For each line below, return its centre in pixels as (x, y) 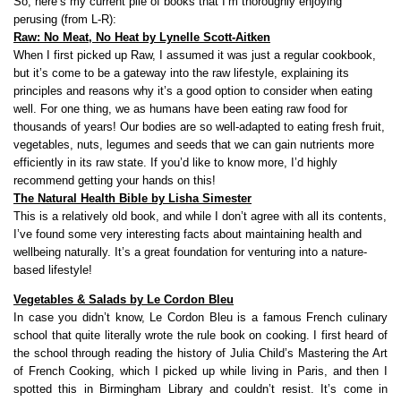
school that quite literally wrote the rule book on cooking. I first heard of (200, 335)
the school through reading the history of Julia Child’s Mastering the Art (200, 353)
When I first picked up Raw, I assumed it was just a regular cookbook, (195, 55)
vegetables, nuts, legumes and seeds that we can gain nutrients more (194, 144)
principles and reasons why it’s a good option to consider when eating (193, 90)
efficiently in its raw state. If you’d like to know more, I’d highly (175, 162)
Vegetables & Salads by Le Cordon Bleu (124, 299)
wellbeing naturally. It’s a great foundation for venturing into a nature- (190, 252)
